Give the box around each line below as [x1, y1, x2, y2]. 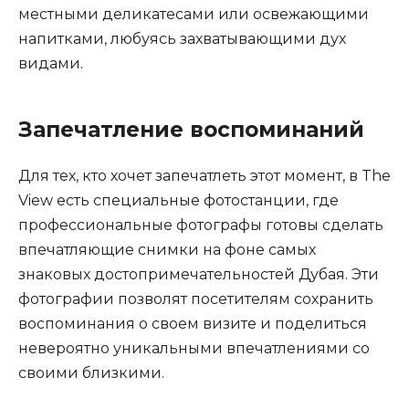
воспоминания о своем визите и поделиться [18, 315, 367, 333]
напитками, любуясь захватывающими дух [18, 30, 346, 48]
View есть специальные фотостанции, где [18, 192, 339, 210]
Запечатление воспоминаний [18, 117, 364, 143]
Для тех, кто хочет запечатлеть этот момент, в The [18, 167, 391, 185]
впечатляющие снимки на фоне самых [18, 241, 316, 259]
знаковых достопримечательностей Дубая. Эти [18, 266, 379, 284]
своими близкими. [18, 364, 164, 383]
